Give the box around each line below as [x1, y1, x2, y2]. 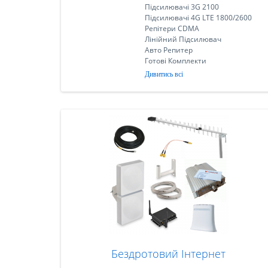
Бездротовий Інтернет [111, 246, 226, 261]
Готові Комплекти [144, 56, 206, 66]
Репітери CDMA [144, 23, 199, 33]
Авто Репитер [144, 45, 193, 55]
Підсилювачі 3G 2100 [144, 2, 219, 12]
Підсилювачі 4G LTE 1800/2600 [144, 13, 252, 23]
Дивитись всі [144, 70, 183, 78]
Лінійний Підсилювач [144, 34, 221, 44]
